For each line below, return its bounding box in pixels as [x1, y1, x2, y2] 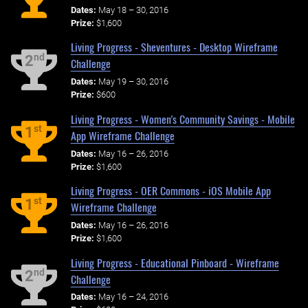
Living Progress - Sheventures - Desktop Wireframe [70, 38, 278, 56]
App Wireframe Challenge [70, 126, 175, 144]
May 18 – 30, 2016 [98, 4, 168, 15]
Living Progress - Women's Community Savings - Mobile [70, 110, 295, 127]
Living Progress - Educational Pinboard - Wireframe [70, 254, 279, 271]
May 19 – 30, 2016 [98, 76, 168, 87]
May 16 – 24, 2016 [98, 291, 168, 302]
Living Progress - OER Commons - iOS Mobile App [70, 182, 271, 199]
